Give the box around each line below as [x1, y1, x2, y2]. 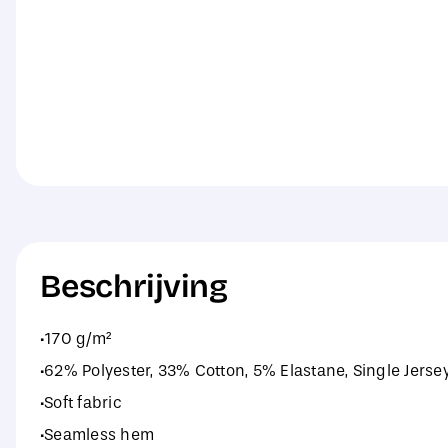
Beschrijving [39, 267, 228, 307]
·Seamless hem [39, 425, 155, 445]
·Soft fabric [39, 393, 122, 413]
